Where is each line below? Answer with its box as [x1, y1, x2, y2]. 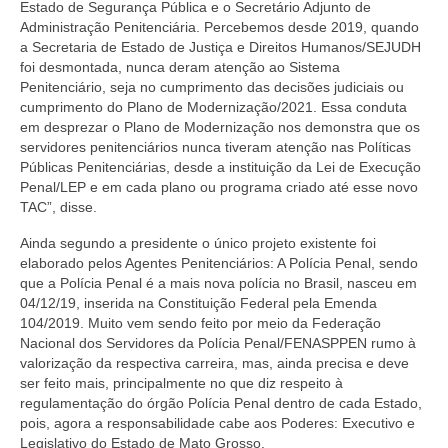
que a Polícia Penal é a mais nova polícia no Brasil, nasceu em [20, 275, 417, 291]
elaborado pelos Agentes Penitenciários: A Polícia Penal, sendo [20, 255, 418, 271]
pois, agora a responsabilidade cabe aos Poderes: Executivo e [20, 415, 415, 431]
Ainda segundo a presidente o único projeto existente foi [20, 235, 376, 251]
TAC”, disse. [20, 199, 97, 215]
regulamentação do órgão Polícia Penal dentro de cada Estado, [20, 395, 422, 411]
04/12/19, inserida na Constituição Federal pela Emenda [20, 295, 377, 311]
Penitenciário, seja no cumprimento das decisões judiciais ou [20, 79, 404, 95]
